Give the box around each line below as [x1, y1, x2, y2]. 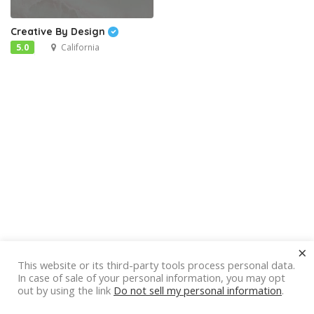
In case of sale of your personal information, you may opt [18, 271, 285, 285]
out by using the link [18, 283, 114, 297]
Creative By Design [11, 25, 108, 39]
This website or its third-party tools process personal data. [18, 258, 295, 272]
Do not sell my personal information [114, 283, 282, 297]
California [61, 41, 100, 54]
